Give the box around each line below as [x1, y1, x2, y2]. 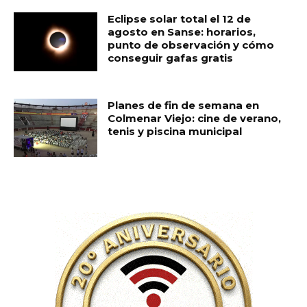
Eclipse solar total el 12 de [108, 12, 251, 26]
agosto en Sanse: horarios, [108, 25, 256, 39]
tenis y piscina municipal [108, 124, 243, 138]
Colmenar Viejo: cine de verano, [108, 111, 282, 125]
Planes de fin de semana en [108, 98, 260, 112]
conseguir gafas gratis [108, 51, 234, 65]
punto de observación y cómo [108, 38, 275, 52]
